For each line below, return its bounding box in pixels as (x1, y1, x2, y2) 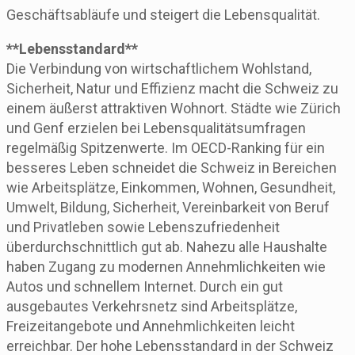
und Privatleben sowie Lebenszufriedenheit (6, 218, 280, 235)
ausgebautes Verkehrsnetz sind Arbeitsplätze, (6, 297, 297, 315)
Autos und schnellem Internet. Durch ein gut (6, 277, 283, 295)
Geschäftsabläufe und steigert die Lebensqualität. (6, 6, 320, 23)
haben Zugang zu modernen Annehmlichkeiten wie (6, 258, 326, 275)
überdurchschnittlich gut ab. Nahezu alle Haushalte (6, 238, 327, 255)
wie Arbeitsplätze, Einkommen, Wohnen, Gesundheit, (6, 178, 335, 196)
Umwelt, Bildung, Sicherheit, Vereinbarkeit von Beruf (6, 198, 330, 216)
